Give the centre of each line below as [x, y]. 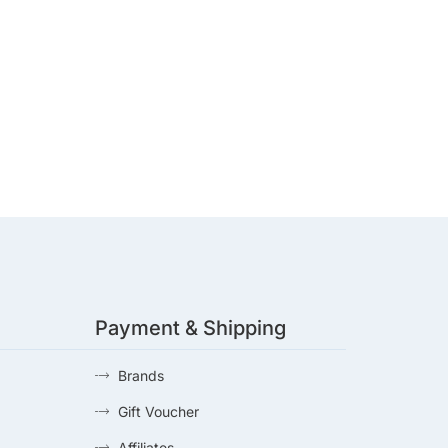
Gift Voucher [158, 411]
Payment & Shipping [191, 327]
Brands [140, 375]
